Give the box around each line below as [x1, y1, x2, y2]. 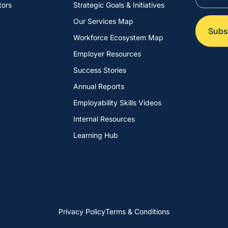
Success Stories [73, 66, 126, 74]
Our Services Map [73, 17, 133, 25]
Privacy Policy [59, 207, 105, 216]
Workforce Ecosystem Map [73, 33, 163, 42]
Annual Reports [73, 82, 124, 91]
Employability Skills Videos [73, 98, 161, 107]
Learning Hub [73, 131, 118, 139]
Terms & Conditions [105, 207, 169, 216]
